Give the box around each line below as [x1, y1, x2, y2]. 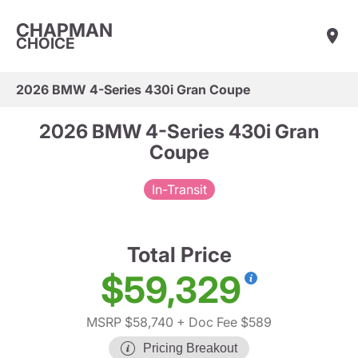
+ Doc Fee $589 [173, 313, 272, 330]
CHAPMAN [16, 18, 113, 42]
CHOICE [16, 34, 75, 53]
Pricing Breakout [143, 340, 237, 355]
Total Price [126, 241, 232, 267]
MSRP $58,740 [86, 313, 173, 330]
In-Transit [151, 181, 207, 197]
